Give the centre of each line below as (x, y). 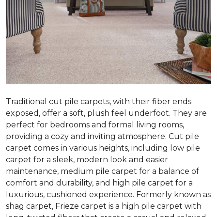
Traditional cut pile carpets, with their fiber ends (99, 101)
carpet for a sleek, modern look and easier (87, 159)
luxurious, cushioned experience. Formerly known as (108, 194)
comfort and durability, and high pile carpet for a (99, 183)
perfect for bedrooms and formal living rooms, (95, 124)
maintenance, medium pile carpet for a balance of (102, 171)
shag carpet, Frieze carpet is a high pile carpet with (104, 206)
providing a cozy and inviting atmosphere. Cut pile (102, 136)
